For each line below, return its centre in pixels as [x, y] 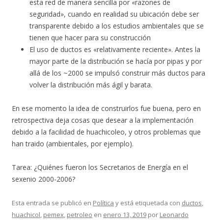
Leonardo [174, 214]
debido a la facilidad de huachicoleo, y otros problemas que [106, 132]
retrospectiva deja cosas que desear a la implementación [103, 120]
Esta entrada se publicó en [52, 203]
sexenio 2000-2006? [43, 179]
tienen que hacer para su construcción [90, 37]
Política [103, 203]
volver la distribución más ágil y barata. [91, 84]
